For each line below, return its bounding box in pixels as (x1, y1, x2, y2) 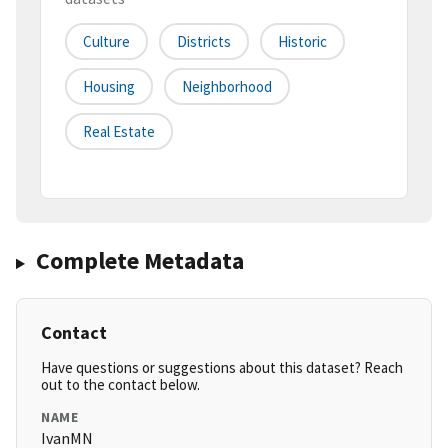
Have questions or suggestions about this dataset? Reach (41, 358, 403, 378)
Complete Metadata (35, 245, 244, 277)
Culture (83, 32, 130, 52)
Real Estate (83, 122, 155, 142)
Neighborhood (182, 77, 272, 97)
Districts (177, 32, 231, 52)
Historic (278, 32, 327, 52)
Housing (83, 77, 135, 97)
